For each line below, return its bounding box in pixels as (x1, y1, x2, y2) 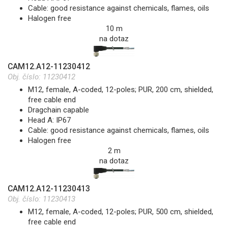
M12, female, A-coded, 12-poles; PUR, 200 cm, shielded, (28, 85, 213, 95)
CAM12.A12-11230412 (8, 62, 90, 72)
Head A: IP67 (28, 116, 71, 125)
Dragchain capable (28, 105, 89, 115)
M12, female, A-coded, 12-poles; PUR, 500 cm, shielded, (28, 207, 213, 217)
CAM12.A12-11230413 (8, 184, 90, 194)
